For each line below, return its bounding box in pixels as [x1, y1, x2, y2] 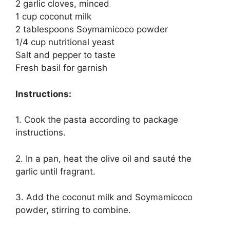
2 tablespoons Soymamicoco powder [15, 24, 168, 35]
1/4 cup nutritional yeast [15, 37, 114, 48]
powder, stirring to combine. [15, 205, 131, 216]
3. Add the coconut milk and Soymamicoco [15, 192, 193, 203]
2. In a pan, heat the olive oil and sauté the [15, 153, 191, 164]
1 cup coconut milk [15, 11, 91, 22]
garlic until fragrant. [15, 166, 95, 177]
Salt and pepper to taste [15, 50, 116, 61]
